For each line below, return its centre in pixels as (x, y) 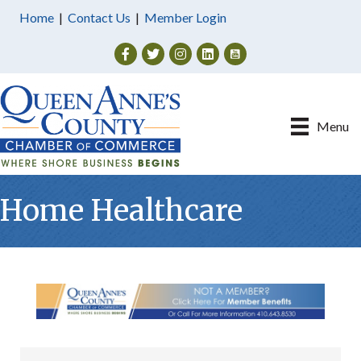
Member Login (185, 17)
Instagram (197, 51)
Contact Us (99, 17)
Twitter (162, 51)
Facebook (142, 51)
